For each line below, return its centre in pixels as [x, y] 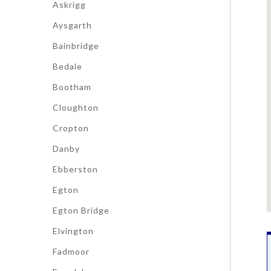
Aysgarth [72, 25]
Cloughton [76, 107]
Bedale [67, 66]
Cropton [71, 128]
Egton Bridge [81, 210]
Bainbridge [76, 46]
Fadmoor [71, 251]
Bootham [72, 87]
